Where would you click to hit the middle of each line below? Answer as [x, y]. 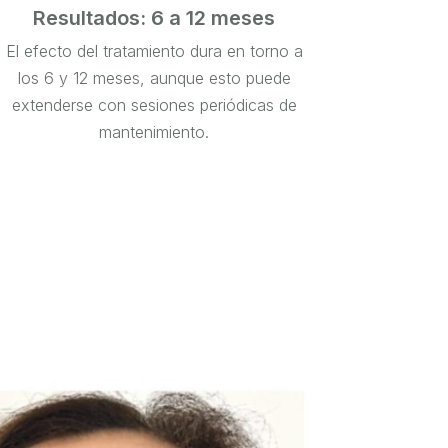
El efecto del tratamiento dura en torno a [154, 51]
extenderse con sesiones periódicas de [154, 105]
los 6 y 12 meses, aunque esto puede [154, 78]
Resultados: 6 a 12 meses [154, 18]
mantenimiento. [154, 132]
